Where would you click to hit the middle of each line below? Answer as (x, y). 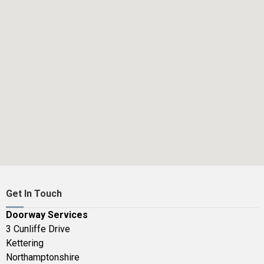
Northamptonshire (43, 257)
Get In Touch (34, 193)
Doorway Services (47, 214)
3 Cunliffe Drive (38, 229)
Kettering (25, 243)
